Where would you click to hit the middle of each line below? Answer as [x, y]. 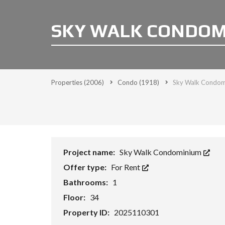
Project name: [90, 152]
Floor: [75, 197]
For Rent [126, 167]
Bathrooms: [86, 182]
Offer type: [86, 167]
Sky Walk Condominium [161, 152]
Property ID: [87, 212]
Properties [68, 82]
